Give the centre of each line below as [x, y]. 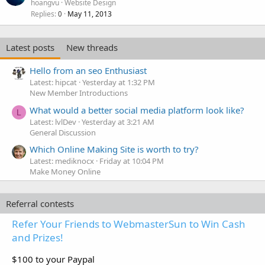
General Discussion [63, 132]
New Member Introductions [79, 93]
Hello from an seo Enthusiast [88, 71]
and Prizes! [38, 237]
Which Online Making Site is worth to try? [114, 149]
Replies [43, 14]
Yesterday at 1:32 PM [119, 83]
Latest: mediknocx [62, 161]
